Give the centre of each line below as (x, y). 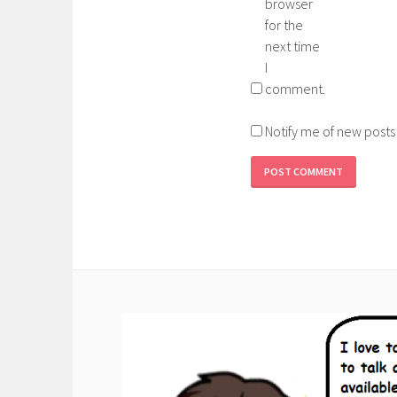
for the (284, 24)
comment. (295, 88)
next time (292, 46)
